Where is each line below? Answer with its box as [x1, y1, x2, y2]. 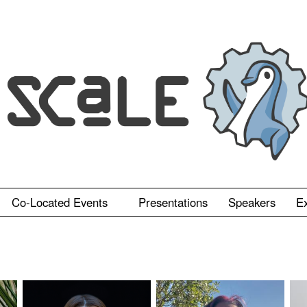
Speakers [228, 193, 275, 210]
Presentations [138, 193, 208, 210]
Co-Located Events [12, 193, 111, 210]
